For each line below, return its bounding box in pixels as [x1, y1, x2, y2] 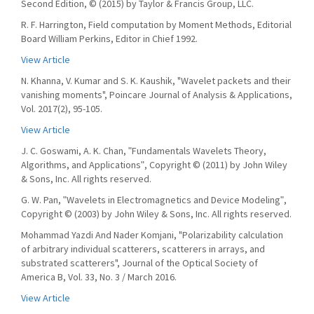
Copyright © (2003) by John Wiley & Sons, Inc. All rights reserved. [21, 207, 292, 220]
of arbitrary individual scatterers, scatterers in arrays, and [21, 243, 265, 255]
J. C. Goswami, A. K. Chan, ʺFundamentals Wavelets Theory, [21, 144, 266, 157]
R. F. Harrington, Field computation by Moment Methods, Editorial [21, 18, 292, 31]
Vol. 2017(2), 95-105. [21, 102, 102, 115]
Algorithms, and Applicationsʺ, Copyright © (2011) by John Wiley [21, 158, 287, 171]
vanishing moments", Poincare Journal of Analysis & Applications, [21, 88, 292, 101]
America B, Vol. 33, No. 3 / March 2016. [21, 271, 177, 283]
